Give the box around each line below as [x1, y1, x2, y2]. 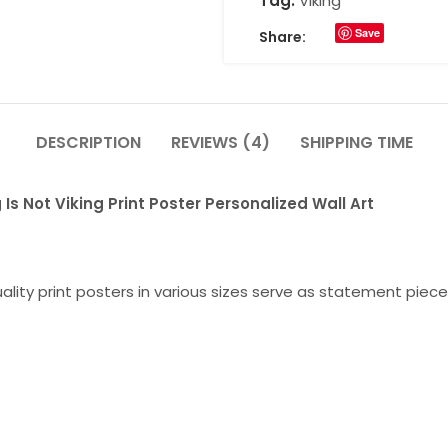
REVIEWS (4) [170, 130, 270, 154]
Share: [259, 26, 306, 47]
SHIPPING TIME [299, 130, 413, 154]
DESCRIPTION [35, 130, 141, 154]
